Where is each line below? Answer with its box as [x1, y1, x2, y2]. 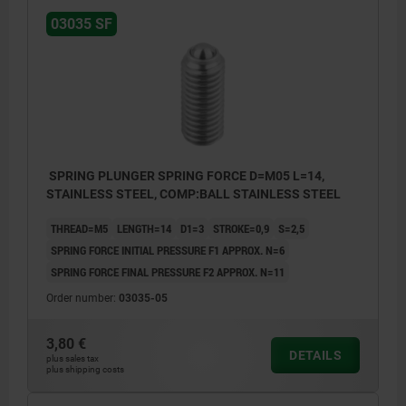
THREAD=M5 [51, 220, 108, 237]
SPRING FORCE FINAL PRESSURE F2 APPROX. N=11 [51, 264, 285, 281]
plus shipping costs [46, 364, 124, 375]
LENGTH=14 [117, 220, 171, 237]
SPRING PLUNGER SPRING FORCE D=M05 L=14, [46, 169, 324, 184]
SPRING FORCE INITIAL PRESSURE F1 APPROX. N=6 [51, 242, 285, 259]
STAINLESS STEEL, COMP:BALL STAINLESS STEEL [46, 187, 341, 202]
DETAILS [289, 348, 342, 363]
